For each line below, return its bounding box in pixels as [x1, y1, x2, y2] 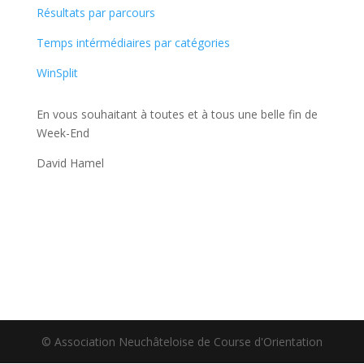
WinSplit [36, 65, 78, 80]
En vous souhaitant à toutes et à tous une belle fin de [36, 106, 318, 122]
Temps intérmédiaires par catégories [36, 35, 230, 50]
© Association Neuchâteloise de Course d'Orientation [41, 334, 323, 349]
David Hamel [36, 155, 104, 171]
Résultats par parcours [36, 5, 155, 20]
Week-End [36, 125, 89, 141]
